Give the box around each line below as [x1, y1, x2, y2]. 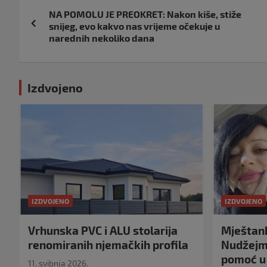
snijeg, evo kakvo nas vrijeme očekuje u [49, 20, 220, 32]
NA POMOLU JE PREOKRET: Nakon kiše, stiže [49, 8, 241, 20]
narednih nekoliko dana [49, 32, 154, 44]
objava [18, 14, 79, 38]
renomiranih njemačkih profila [28, 238, 188, 252]
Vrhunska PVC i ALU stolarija [28, 223, 178, 238]
